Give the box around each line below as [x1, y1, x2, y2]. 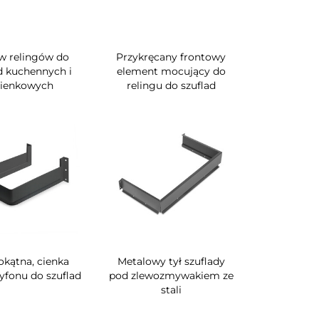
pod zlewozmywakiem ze [108, 268, 234, 282]
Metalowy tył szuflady [117, 254, 225, 268]
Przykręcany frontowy [116, 50, 226, 63]
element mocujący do [116, 64, 226, 78]
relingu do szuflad [126, 78, 216, 92]
